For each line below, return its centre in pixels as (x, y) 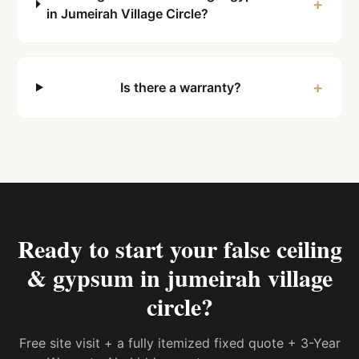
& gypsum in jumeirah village (179, 277)
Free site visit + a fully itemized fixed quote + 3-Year (179, 343)
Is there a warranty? (181, 87)
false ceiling (282, 248)
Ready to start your (120, 248)
